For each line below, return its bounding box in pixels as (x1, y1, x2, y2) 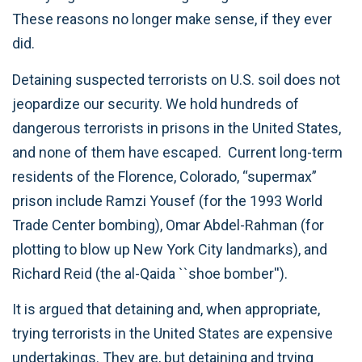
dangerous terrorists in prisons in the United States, (12, 119, 341, 137)
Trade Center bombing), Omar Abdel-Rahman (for (12, 216, 324, 234)
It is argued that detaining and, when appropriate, (12, 301, 320, 318)
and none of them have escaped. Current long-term (12, 143, 343, 161)
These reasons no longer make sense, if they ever (12, 11, 332, 27)
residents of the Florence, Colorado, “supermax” (12, 167, 317, 185)
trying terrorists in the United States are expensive (12, 325, 333, 342)
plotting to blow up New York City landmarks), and (12, 240, 327, 258)
